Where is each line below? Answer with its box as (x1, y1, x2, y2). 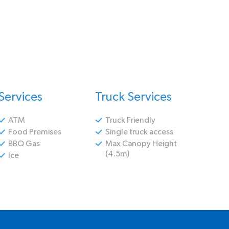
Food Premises (8, 128, 61, 136)
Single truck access (105, 128, 173, 136)
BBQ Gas (8, 140, 40, 148)
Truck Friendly (105, 116, 155, 124)
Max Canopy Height (105, 140, 177, 148)
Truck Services (95, 91, 172, 103)
